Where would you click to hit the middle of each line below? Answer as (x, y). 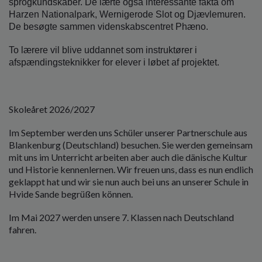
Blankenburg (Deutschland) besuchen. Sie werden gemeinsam (131, 144)
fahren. (23, 230)
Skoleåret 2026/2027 (52, 109)
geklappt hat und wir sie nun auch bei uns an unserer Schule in (129, 181)
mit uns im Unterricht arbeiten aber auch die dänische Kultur (128, 157)
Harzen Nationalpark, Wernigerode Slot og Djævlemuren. (127, 15)
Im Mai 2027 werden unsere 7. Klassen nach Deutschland (121, 218)
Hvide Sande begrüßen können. (71, 194)
